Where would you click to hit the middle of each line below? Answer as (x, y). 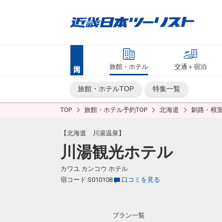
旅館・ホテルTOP (106, 89)
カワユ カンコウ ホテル (94, 169)
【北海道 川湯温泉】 (93, 133)
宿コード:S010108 (86, 180)
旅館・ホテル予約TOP (116, 110)
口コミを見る (141, 180)
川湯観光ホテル (117, 152)
